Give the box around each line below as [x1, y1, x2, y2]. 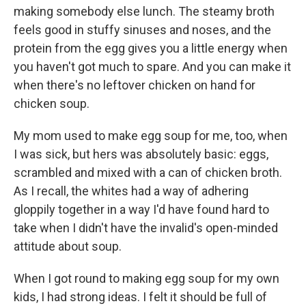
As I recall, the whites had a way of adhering [14, 184, 249, 199]
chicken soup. [14, 96, 89, 111]
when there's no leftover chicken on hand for [14, 78, 255, 93]
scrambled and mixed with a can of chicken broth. [14, 165, 282, 180]
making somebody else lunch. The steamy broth [14, 4, 275, 19]
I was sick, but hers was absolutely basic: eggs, [14, 147, 268, 162]
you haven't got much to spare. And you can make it [14, 59, 291, 74]
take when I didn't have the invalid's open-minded [14, 221, 278, 236]
